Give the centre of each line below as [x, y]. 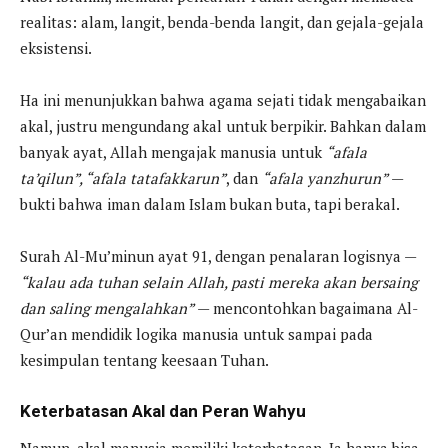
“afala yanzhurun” [325, 178]
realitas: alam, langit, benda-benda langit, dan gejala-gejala [222, 22]
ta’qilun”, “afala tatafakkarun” [123, 178]
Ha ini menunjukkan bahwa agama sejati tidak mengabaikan [223, 100]
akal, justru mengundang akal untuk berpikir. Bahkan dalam [223, 126]
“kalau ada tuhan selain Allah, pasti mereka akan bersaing [219, 282]
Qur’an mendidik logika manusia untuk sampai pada [196, 334]
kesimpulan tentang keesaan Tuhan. [144, 360]
